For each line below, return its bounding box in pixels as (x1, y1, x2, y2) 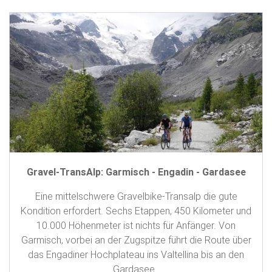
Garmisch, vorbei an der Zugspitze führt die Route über (21, 234, 251, 246)
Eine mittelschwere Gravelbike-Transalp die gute (35, 190, 237, 203)
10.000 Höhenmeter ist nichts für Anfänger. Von (36, 219, 236, 232)
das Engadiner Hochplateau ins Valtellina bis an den (28, 248, 244, 261)
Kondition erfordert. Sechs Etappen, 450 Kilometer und (21, 205, 251, 217)
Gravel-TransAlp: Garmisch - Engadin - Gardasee (26, 166, 246, 178)
